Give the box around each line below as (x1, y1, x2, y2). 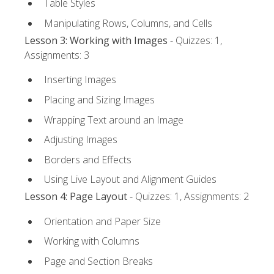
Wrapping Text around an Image (44, 113, 183, 127)
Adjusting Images (44, 133, 117, 147)
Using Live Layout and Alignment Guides (44, 172, 217, 187)
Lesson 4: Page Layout (24, 190, 127, 204)
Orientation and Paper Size (44, 214, 161, 228)
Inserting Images (44, 73, 116, 87)
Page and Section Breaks (44, 254, 153, 268)
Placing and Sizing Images (44, 92, 155, 106)
